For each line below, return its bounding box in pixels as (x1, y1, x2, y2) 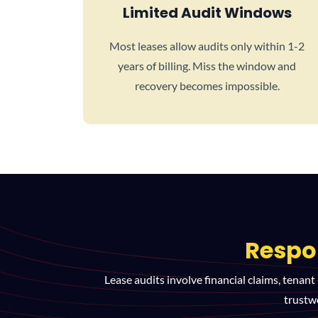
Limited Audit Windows (122, 3, 292, 23)
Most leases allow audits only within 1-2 (109, 39, 305, 53)
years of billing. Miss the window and (118, 59, 297, 72)
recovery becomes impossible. (134, 79, 280, 92)
